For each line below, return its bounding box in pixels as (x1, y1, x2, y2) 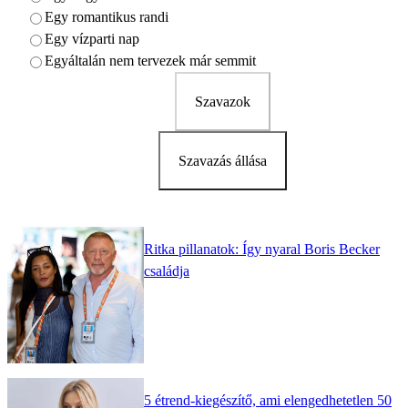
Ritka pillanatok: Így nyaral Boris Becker (144, 241, 380, 258)
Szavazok (194, 94, 250, 110)
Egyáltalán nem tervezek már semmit (45, 53, 256, 69)
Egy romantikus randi (45, 9, 168, 25)
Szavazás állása (178, 153, 267, 169)
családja (144, 263, 189, 280)
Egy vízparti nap (45, 31, 139, 47)
